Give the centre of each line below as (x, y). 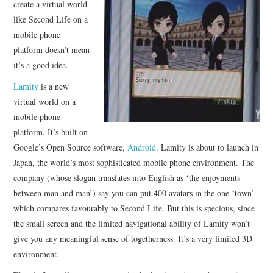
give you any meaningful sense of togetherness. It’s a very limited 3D (133, 238)
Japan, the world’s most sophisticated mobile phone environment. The (134, 162)
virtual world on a (45, 101)
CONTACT (46, 27)
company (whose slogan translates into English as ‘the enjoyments (127, 177)
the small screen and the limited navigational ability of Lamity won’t (132, 223)
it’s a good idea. (41, 65)
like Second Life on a (51, 19)
